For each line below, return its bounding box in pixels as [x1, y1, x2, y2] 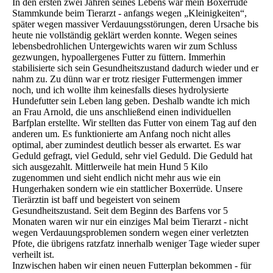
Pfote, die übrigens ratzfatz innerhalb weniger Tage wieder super [12, 238, 260, 249]
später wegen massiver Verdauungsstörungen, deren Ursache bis [12, 19, 258, 30]
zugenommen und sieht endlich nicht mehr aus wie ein [12, 172, 221, 183]
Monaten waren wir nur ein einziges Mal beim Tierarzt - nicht [12, 216, 248, 227]
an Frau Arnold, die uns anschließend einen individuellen [12, 107, 231, 118]
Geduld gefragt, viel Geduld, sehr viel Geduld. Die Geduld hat [12, 151, 252, 161]
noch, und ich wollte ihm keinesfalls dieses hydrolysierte [12, 85, 229, 96]
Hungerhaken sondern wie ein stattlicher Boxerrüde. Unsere [12, 183, 243, 194]
